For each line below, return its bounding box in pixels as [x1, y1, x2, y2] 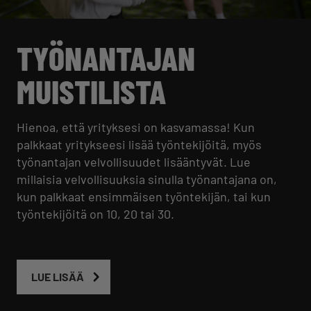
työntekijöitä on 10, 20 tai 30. [17, 205, 174, 221]
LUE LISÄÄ [31, 269, 84, 283]
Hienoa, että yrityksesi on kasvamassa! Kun [17, 119, 255, 135]
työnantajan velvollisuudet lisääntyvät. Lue [17, 153, 251, 169]
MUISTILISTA [17, 70, 166, 111]
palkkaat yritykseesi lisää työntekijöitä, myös [17, 136, 262, 152]
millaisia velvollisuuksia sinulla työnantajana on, [17, 171, 277, 187]
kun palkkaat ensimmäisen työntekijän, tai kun [17, 188, 271, 204]
